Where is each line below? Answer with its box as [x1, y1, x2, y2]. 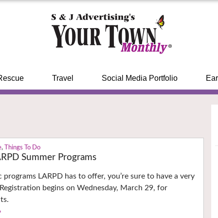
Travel [52, 74, 73, 82]
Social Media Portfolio [101, 74, 178, 82]
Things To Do [4, 145, 41, 151]
